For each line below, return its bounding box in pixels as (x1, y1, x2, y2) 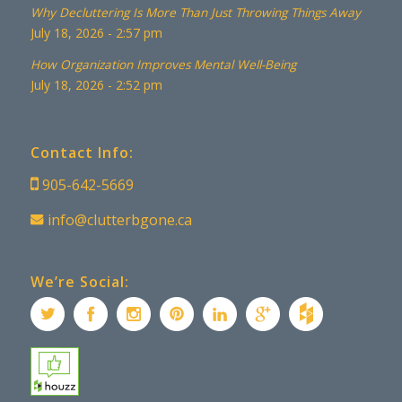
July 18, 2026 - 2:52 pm (30, 75, 162, 93)
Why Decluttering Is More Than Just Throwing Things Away (30, 3, 361, 21)
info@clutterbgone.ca (47, 210, 192, 231)
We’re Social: (30, 271, 129, 292)
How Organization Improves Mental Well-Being (30, 55, 296, 73)
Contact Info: (30, 143, 134, 163)
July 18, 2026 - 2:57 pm (30, 23, 162, 41)
